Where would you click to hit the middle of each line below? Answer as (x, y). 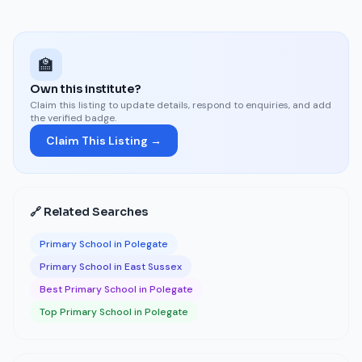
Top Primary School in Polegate (114, 312)
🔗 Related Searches (89, 212)
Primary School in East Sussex (111, 267)
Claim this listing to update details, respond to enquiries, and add (181, 105)
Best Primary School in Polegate (116, 289)
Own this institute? (85, 89)
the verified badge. (73, 118)
